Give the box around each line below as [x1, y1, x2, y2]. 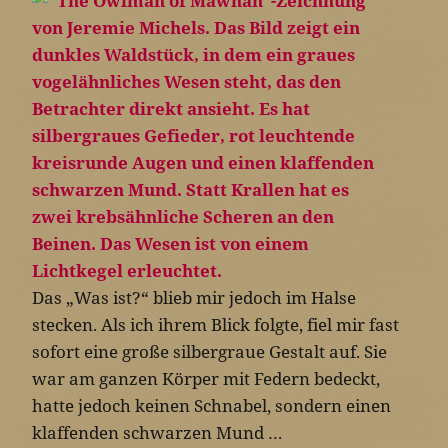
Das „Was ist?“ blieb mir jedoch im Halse [32, 285, 356, 309]
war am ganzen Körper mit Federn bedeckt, [32, 366, 380, 390]
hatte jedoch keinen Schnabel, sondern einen [32, 393, 391, 417]
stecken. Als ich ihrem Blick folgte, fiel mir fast [32, 312, 399, 336]
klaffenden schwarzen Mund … [32, 420, 283, 444]
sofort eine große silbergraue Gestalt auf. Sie [32, 339, 387, 363]
